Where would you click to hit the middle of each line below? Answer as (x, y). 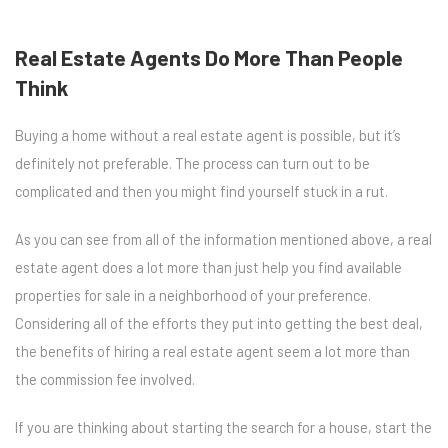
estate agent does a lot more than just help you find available (208, 267)
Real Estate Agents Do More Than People (209, 56)
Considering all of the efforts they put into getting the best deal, (219, 323)
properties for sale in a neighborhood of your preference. (193, 295)
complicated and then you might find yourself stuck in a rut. (201, 191)
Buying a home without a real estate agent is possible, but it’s (208, 135)
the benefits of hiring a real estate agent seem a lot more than (212, 351)
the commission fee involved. (105, 379)
